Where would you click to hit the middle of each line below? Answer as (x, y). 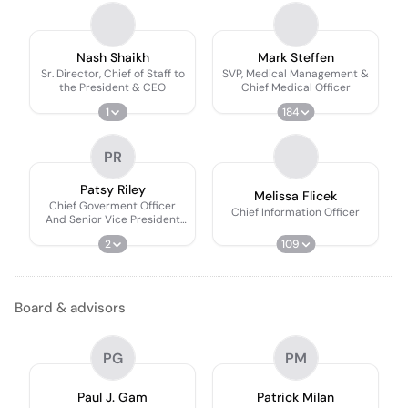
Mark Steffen (296, 57)
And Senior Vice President (112, 219)
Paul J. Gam (112, 397)
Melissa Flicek (296, 196)
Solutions (112, 246)
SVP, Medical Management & (296, 73)
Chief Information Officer (296, 212)
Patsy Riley (112, 189)
